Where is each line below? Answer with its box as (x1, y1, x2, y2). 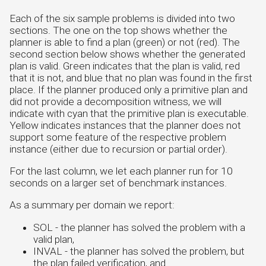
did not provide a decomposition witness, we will (9, 95, 221, 107)
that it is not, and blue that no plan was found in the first (9, 71, 252, 84)
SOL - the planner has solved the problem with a (33, 221, 245, 233)
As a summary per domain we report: (9, 199, 175, 211)
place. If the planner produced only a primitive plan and (9, 83, 248, 96)
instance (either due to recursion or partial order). (9, 142, 227, 155)
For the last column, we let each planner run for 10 (9, 164, 233, 177)
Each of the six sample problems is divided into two (9, 12, 235, 24)
